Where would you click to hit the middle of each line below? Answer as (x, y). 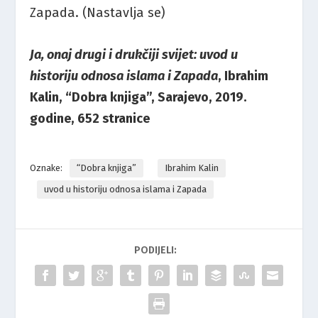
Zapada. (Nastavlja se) (98, 12)
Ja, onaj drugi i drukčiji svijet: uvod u (134, 54)
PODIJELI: (155, 250)
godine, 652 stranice (90, 118)
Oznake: (46, 168)
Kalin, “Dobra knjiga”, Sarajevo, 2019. (139, 97)
